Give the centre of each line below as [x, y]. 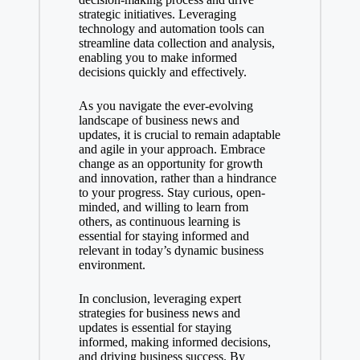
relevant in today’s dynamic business [171, 250]
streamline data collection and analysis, [176, 43]
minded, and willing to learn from [163, 207]
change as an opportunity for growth [170, 163]
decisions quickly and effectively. [162, 72]
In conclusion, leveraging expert [160, 298]
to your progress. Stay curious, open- [172, 192]
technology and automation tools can [171, 28]
